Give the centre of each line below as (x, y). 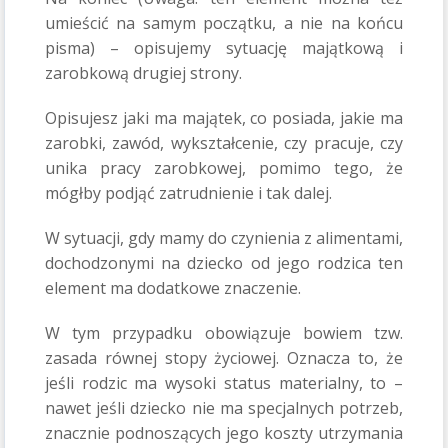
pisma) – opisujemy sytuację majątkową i (224, 48)
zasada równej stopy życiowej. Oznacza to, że (224, 358)
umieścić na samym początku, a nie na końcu (224, 23)
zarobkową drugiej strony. (143, 73)
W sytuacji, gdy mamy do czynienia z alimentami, (224, 238)
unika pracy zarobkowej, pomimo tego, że (224, 168)
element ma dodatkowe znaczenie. (173, 288)
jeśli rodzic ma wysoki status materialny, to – (224, 383)
